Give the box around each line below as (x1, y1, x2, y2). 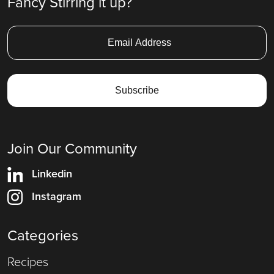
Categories (7, 224, 78, 246)
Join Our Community (7, 137, 137, 160)
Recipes (7, 252, 48, 271)
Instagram (32, 188, 81, 204)
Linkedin (32, 165, 72, 182)
